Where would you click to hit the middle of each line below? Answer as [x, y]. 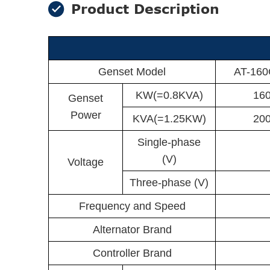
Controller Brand [132, 253]
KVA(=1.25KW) [169, 119]
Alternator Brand [132, 230]
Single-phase [169, 142]
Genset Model [132, 72]
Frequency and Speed [132, 206]
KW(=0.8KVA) [169, 95]
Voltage [86, 162]
